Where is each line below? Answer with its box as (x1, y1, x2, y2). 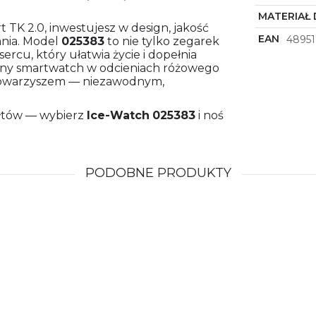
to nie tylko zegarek (104, 35, 219, 49)
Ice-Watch (87, 109, 150, 123)
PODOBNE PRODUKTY (74, 165, 242, 181)
